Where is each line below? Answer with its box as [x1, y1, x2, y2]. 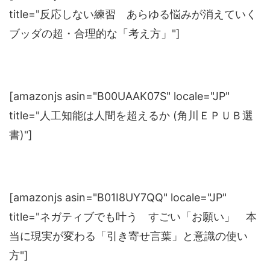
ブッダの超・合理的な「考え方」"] [9, 27, 180, 40]
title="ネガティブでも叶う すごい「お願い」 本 [9, 210, 257, 224]
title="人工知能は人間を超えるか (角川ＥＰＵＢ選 [9, 109, 253, 122]
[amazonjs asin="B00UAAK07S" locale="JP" [9, 90, 230, 103]
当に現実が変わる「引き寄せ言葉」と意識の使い [9, 230, 248, 243]
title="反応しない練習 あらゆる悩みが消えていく [9, 8, 257, 21]
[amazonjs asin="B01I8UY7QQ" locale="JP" [9, 191, 227, 204]
